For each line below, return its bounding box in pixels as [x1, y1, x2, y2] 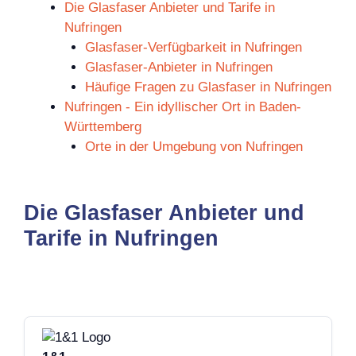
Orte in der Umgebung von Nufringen [84, 138, 303, 154]
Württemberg [64, 118, 141, 134]
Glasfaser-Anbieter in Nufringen [84, 59, 273, 75]
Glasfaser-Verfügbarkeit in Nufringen [84, 39, 302, 55]
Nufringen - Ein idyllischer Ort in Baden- [64, 99, 301, 114]
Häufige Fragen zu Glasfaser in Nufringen [84, 79, 331, 95]
